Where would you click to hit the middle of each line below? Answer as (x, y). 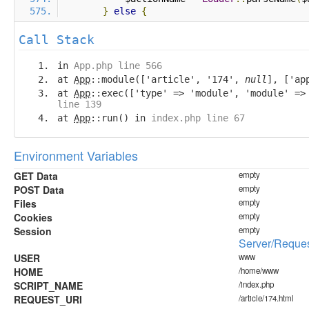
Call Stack (57, 40)
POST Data (39, 190)
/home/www (259, 270)
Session (33, 231)
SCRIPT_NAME (48, 286)
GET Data (36, 176)
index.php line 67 (198, 118)
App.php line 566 (118, 66)
